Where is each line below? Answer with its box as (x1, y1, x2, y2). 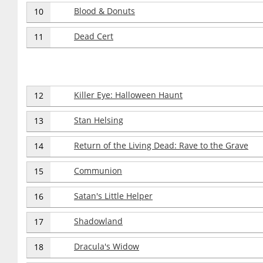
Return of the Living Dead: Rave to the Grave (74, 140, 248, 151)
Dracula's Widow (74, 241, 139, 252)
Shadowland (74, 215, 123, 227)
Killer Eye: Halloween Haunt (74, 89, 183, 100)
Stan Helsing (74, 114, 123, 126)
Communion (74, 165, 122, 176)
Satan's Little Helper (74, 190, 153, 201)
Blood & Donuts (74, 5, 135, 16)
